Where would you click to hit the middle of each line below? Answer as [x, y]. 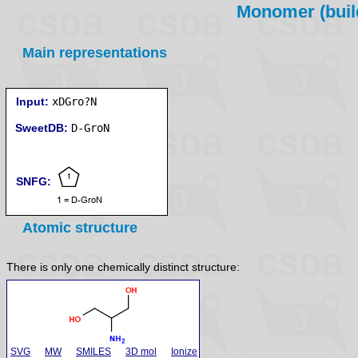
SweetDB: [42, 128]
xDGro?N [74, 101]
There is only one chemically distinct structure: [123, 267]
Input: [32, 101]
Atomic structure [80, 228]
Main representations [95, 53]
